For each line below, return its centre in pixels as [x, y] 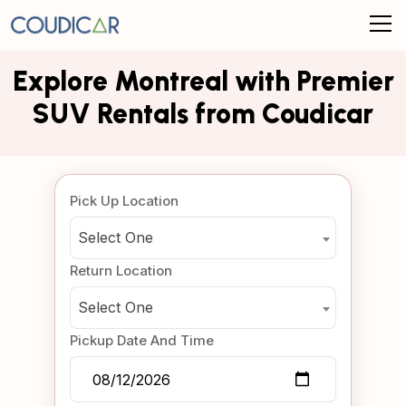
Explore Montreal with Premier [203, 81]
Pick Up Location [124, 201]
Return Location [121, 271]
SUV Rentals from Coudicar [203, 114]
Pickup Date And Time [142, 340]
